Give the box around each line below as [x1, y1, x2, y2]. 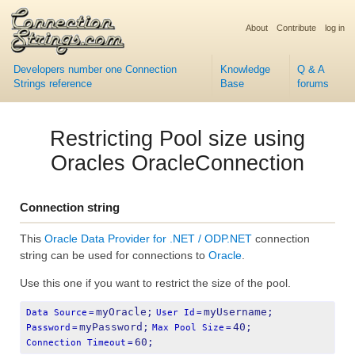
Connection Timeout [26, 337, 126, 348]
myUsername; [204, 305, 273, 318]
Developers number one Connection [13, 63, 177, 75]
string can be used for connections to [20, 249, 208, 262]
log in [325, 22, 345, 32]
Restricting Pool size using [50, 126, 305, 151]
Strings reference [13, 78, 92, 90]
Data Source [26, 307, 87, 318]
